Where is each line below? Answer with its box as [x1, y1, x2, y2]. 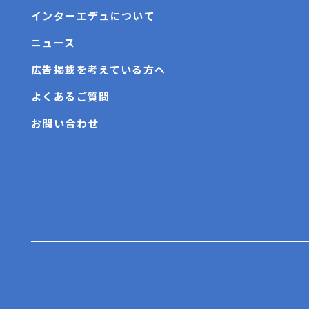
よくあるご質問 [31, 89, 110, 104]
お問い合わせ [31, 116, 99, 131]
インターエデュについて [31, 8, 155, 23]
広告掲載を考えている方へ [31, 62, 166, 77]
